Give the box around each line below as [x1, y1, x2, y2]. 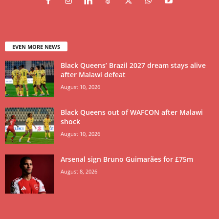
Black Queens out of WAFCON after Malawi [61, 108, 203, 117]
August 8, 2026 [61, 168, 97, 175]
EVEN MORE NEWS [12, 43, 60, 51]
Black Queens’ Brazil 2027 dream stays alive [61, 61, 206, 70]
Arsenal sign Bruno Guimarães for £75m [61, 154, 193, 164]
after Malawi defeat [61, 70, 126, 80]
